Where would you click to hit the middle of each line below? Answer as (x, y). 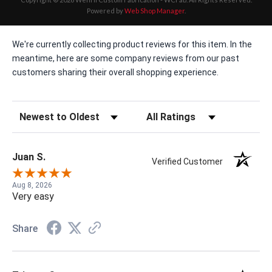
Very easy (33, 197)
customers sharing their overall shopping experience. (115, 73)
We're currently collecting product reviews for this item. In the (132, 45)
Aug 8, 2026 (32, 185)
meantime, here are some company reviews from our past (126, 59)
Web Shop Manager (154, 11)
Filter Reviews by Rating (186, 114)
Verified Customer (190, 162)
